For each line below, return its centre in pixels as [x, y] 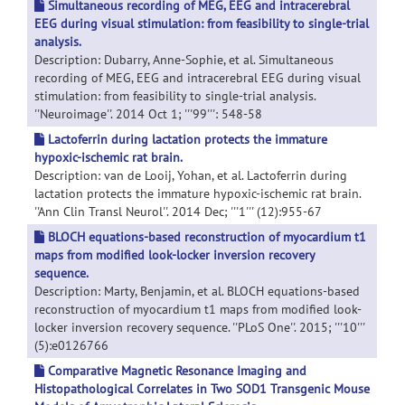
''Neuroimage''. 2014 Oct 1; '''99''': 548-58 [148, 114]
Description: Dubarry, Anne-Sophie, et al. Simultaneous [184, 60]
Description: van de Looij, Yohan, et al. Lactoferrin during [191, 175]
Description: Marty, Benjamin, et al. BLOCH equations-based [197, 291]
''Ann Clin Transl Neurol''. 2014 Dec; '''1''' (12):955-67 [178, 212]
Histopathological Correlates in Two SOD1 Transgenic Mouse [202, 389]
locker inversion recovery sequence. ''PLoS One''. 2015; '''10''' [199, 327]
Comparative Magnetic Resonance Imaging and [177, 371]
